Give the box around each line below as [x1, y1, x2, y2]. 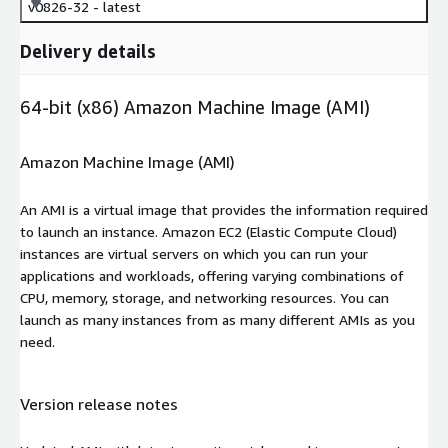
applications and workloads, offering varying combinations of [20, 266, 404, 284]
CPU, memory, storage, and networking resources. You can [20, 288, 389, 306]
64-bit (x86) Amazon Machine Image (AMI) [20, 95, 370, 118]
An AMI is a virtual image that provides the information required [20, 200, 428, 218]
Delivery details [20, 39, 156, 62]
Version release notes [20, 393, 178, 414]
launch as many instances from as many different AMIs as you [20, 310, 415, 328]
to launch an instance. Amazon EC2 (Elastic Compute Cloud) [20, 222, 397, 240]
